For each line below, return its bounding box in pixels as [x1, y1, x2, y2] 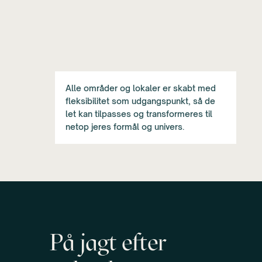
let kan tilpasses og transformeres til [65, 109, 212, 119]
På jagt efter [49, 228, 166, 257]
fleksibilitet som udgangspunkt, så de [65, 96, 215, 106]
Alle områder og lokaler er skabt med [65, 83, 216, 94]
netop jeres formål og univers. [65, 122, 184, 132]
